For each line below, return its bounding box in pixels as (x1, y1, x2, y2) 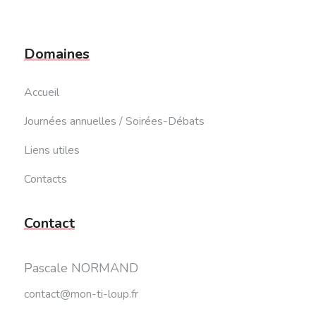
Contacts (23, 171, 67, 187)
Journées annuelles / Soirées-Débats (23, 114, 205, 129)
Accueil (23, 85, 59, 100)
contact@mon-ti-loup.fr (23, 286, 138, 302)
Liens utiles (23, 142, 80, 158)
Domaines (23, 44, 90, 63)
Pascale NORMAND (23, 260, 138, 276)
